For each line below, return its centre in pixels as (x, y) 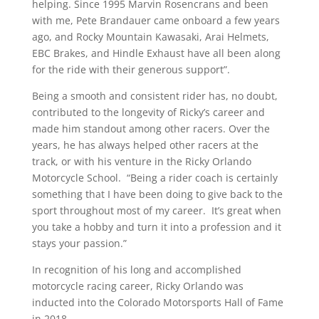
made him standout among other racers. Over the (151, 129)
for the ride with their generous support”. (131, 69)
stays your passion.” (79, 243)
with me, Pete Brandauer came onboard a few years (156, 20)
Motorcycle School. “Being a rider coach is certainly (155, 178)
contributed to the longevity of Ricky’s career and (148, 112)
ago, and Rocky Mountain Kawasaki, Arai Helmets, (150, 37)
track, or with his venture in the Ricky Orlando (141, 161)
